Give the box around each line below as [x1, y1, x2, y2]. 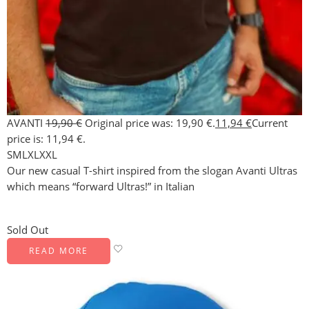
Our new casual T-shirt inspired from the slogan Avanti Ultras [7, 163, 297, 177]
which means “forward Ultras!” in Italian [7, 179, 195, 193]
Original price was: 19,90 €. [85, 116, 215, 130]
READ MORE [29, 244, 88, 257]
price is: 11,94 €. [7, 132, 86, 146]
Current [252, 116, 288, 130]
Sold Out [7, 223, 48, 237]
